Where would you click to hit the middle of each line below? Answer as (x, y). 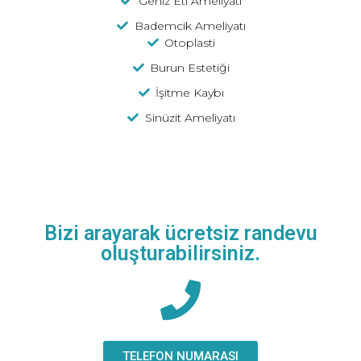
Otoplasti (190, 42)
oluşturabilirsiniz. (180, 253)
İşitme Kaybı (190, 92)
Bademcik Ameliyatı (190, 25)
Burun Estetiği (190, 67)
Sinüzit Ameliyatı (190, 117)
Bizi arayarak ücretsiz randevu (180, 233)
